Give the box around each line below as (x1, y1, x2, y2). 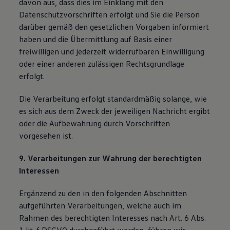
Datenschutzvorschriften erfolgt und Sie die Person (19, 9, 200, 20)
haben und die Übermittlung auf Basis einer (19, 34, 172, 44)
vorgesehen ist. (19, 130, 73, 141)
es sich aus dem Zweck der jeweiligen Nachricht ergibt (19, 106, 210, 116)
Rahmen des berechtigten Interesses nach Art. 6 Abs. (19, 213, 206, 223)
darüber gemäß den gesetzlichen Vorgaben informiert (19, 22, 209, 32)
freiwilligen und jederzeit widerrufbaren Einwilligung (19, 46, 205, 56)
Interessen (19, 165, 60, 176)
